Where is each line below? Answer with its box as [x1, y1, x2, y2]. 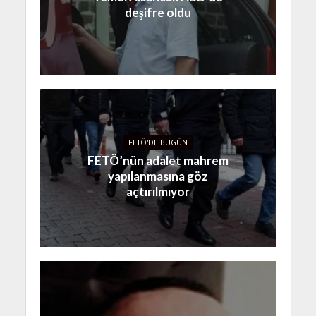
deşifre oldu [125, 5, 191, 20]
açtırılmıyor [126, 184, 190, 200]
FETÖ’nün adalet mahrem [87, 153, 229, 169]
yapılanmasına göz [108, 169, 208, 184]
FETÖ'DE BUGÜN [128, 138, 188, 148]
